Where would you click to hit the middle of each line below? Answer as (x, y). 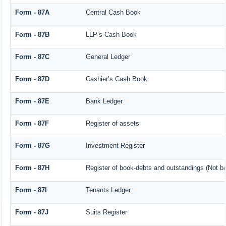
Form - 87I (31, 190)
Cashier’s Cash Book (116, 79)
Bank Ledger (104, 101)
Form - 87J (32, 212)
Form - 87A (32, 13)
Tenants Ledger (108, 190)
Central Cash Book (113, 13)
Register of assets (112, 124)
